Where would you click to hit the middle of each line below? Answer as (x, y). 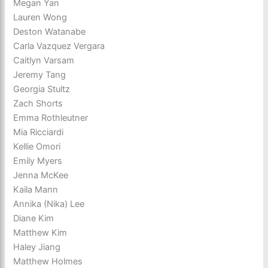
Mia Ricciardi (39, 132)
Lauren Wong (40, 17)
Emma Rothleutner (51, 118)
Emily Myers (38, 161)
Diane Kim (34, 218)
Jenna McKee (41, 175)
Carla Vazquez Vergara (59, 46)
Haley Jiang (37, 247)
